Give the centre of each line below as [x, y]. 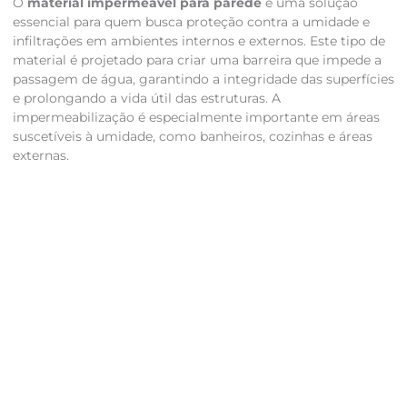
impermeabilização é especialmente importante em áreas [196, 118]
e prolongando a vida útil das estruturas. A [146, 99]
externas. [40, 156]
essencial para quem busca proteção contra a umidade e [191, 22]
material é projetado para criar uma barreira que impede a [197, 60]
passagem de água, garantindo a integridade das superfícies [203, 79]
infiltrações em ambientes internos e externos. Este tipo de [199, 41]
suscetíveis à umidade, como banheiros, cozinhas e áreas [192, 137]
